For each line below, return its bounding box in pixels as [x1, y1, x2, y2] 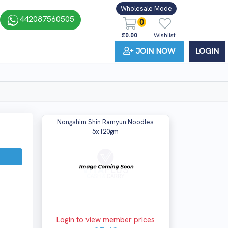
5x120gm [92, 127, 119, 136]
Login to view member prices [56, 215, 155, 225]
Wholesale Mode [121, 4, 172, 13]
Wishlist [154, 31, 176, 39]
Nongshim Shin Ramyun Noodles [57, 118, 154, 126]
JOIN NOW [135, 45, 175, 56]
